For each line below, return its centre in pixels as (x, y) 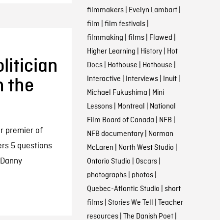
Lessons (99, 107)
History (151, 52)
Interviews (142, 79)
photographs (107, 175)
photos (142, 175)
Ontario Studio (109, 162)
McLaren (100, 148)
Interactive (104, 79)
